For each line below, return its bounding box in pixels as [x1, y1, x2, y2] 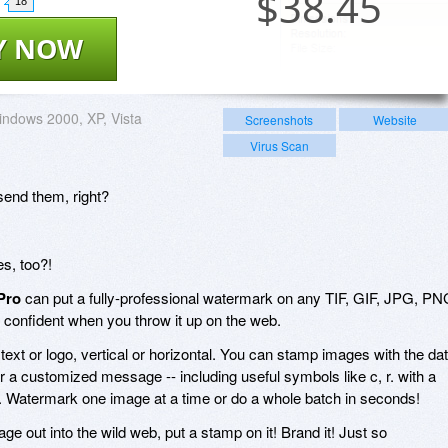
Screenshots [245, 110, 314, 128]
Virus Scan [249, 136, 309, 154]
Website [372, 110, 417, 128]
